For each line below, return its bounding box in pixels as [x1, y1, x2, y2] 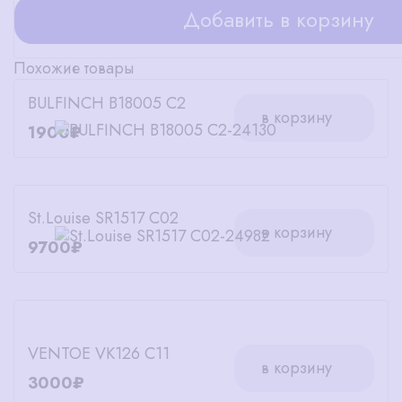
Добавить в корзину [182, 3, 374, 35]
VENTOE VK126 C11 [28, 341, 170, 365]
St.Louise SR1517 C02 [28, 205, 179, 230]
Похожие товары [13, 56, 134, 80]
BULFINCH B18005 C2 [28, 91, 186, 115]
